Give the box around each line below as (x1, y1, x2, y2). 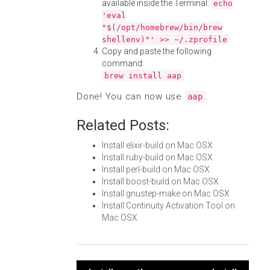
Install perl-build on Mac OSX (102, 165, 210, 174)
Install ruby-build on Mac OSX (102, 152, 213, 162)
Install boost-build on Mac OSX (102, 177, 219, 186)
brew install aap (104, 71, 181, 80)
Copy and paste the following (102, 46, 212, 56)
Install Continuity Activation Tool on (102, 201, 235, 210)
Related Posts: (77, 117, 169, 134)
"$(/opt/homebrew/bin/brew (102, 23, 222, 32)
